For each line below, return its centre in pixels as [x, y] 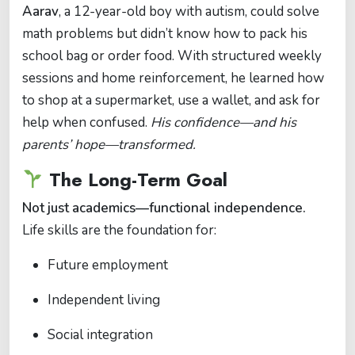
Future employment [108, 265]
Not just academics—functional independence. [164, 208]
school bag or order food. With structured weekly [172, 56]
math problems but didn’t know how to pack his [165, 34]
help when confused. [86, 123]
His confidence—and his [223, 123]
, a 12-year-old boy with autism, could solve [189, 12]
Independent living [104, 300]
